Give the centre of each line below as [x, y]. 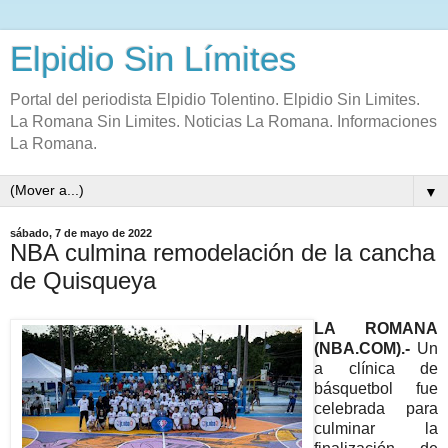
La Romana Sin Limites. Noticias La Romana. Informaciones [223, 121]
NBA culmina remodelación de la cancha [222, 252]
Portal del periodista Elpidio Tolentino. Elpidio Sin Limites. [215, 99]
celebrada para [376, 408]
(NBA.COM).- [365, 348]
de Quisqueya [83, 280]
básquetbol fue [376, 388]
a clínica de [376, 368]
